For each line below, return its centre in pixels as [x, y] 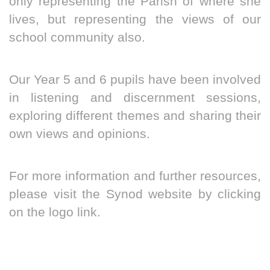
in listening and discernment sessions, [135, 98]
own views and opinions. [80, 134]
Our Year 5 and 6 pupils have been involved [135, 80]
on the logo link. [57, 212]
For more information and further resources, [135, 176]
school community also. [77, 38]
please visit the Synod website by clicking [135, 194]
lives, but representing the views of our [135, 20]
